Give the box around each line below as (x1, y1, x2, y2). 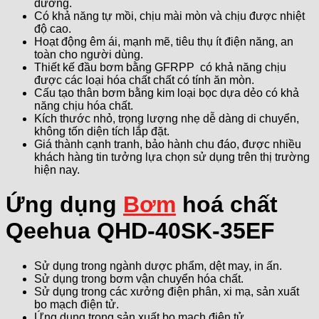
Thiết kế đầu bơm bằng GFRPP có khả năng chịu (34, 61, 286, 73)
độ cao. (34, 22, 71, 35)
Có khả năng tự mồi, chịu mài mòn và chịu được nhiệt (34, 9, 305, 22)
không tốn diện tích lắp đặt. (34, 125, 169, 137)
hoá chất (176, 192, 278, 218)
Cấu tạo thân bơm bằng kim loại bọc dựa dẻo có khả (34, 86, 299, 99)
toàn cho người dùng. (34, 48, 143, 61)
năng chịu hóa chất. (34, 99, 133, 112)
